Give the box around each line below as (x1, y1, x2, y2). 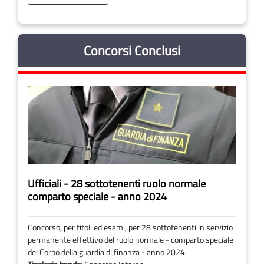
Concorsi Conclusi (84, 40, 180, 61)
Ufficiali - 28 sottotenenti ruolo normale (28, 176, 206, 192)
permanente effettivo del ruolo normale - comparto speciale (28, 233, 233, 247)
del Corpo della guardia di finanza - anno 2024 (28, 246, 185, 259)
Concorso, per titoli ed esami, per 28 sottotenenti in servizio (28, 221, 233, 235)
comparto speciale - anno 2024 (28, 189, 167, 205)
